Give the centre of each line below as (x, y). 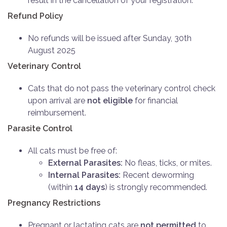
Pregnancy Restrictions (54, 203)
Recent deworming (157, 175)
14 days (90, 187)
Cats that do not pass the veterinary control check (122, 88)
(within (61, 187)
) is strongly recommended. (156, 187)
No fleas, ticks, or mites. (167, 163)
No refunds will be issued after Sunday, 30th (110, 38)
